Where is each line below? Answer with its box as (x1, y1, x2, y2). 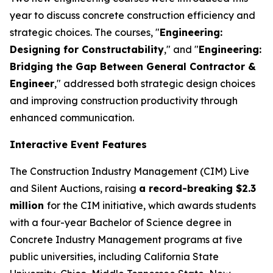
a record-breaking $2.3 (139, 182, 256, 194)
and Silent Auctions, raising (10, 182, 139, 194)
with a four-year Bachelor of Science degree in (10, 216, 232, 229)
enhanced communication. (10, 112, 134, 124)
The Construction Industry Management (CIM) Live (10, 165, 249, 177)
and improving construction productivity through (10, 94, 238, 107)
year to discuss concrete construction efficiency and (10, 9, 255, 21)
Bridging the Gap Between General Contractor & (10, 60, 256, 73)
